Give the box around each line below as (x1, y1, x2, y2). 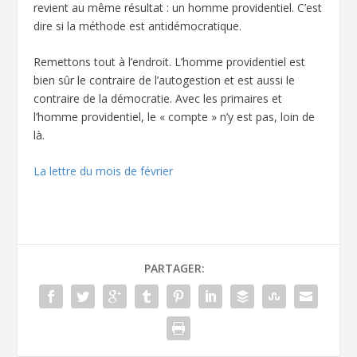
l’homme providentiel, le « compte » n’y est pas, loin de (33, 109, 316, 125)
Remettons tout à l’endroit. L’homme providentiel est (33, 54, 306, 70)
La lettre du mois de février (33, 163, 174, 179)
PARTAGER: (144, 261, 205, 277)
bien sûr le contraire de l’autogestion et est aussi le (33, 73, 296, 88)
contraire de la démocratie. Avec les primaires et (33, 91, 283, 107)
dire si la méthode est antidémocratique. (33, 18, 242, 33)
